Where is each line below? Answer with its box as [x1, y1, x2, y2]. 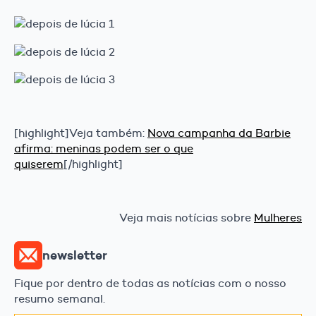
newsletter [42, 248, 107, 264]
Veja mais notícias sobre [119, 210, 254, 224]
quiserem [14, 157, 63, 171]
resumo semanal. [14, 291, 105, 305]
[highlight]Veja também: [14, 126, 147, 140]
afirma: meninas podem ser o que [14, 141, 193, 155]
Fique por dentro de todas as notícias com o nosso [14, 276, 286, 290]
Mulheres [254, 210, 302, 224]
